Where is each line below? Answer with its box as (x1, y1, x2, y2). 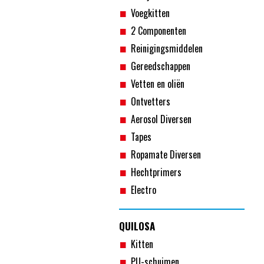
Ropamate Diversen (131, 147, 201, 161)
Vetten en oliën (131, 77, 184, 91)
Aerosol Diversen (131, 112, 192, 126)
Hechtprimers (131, 165, 181, 179)
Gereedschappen (131, 59, 190, 73)
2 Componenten (131, 24, 186, 38)
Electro (131, 183, 156, 197)
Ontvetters (131, 94, 170, 108)
